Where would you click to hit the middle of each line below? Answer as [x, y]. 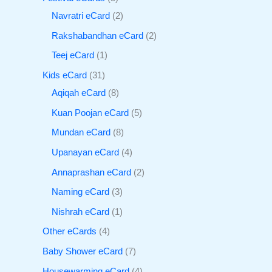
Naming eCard [80, 192]
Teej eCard [73, 56]
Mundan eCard [81, 133]
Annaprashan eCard [91, 172]
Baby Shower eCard [83, 252]
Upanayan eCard [85, 152]
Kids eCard [65, 75]
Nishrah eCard [80, 212]
